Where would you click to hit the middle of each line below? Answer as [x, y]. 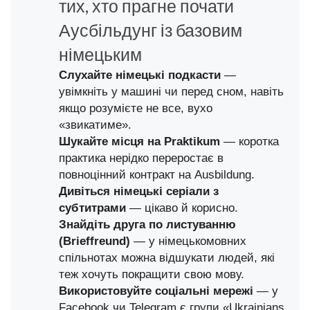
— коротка [249, 142]
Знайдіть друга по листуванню [147, 225]
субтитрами [92, 208]
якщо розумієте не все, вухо [136, 108]
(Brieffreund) [94, 241]
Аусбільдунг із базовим [151, 30]
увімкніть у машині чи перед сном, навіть [171, 92]
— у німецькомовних [188, 241]
